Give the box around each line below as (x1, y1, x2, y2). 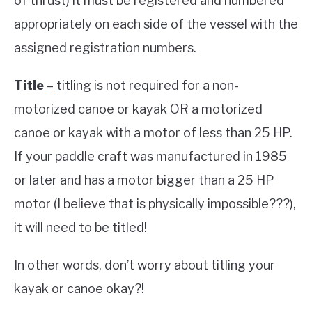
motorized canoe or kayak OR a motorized (14, 102, 263, 117)
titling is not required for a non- (56, 78, 239, 93)
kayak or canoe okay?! (14, 281, 144, 297)
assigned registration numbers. (14, 40, 196, 56)
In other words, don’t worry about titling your (14, 258, 275, 273)
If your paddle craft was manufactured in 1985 (14, 149, 287, 164)
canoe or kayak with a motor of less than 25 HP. (14, 125, 292, 141)
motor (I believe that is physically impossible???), (14, 196, 296, 212)
